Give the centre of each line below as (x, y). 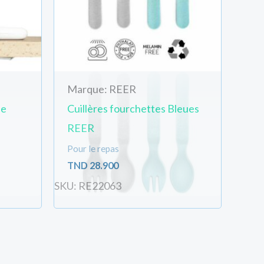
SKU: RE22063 (88, 185)
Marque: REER (101, 89)
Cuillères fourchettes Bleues (133, 109)
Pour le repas (93, 149)
